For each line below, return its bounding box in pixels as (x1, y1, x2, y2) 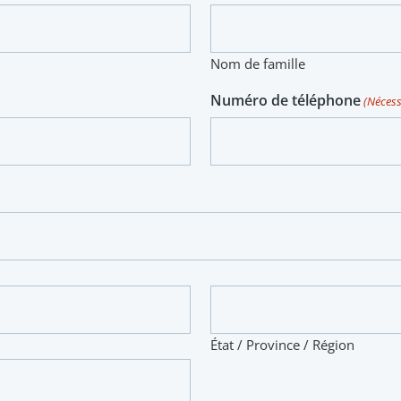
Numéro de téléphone (209, 90, 361, 111)
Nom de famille (209, 55, 305, 73)
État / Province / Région (209, 336, 354, 354)
